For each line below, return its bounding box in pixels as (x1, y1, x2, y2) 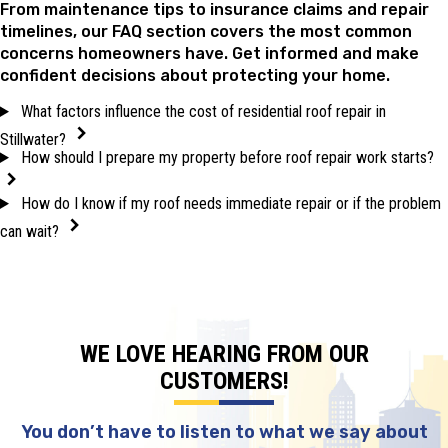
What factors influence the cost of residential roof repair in (20, 101, 386, 121)
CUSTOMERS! (159, 366, 289, 395)
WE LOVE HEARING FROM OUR (79, 339, 369, 368)
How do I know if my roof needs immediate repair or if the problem (20, 193, 441, 213)
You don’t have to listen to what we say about (20, 420, 428, 443)
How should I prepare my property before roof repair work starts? (20, 147, 434, 167)
